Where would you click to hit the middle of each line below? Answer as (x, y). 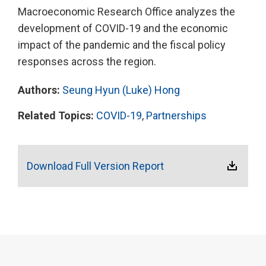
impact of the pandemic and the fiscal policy (122, 45)
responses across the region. (87, 61)
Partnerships (176, 115)
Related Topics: (57, 115)
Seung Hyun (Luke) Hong (121, 90)
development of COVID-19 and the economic (123, 28)
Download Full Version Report (95, 166)
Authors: (40, 90)
